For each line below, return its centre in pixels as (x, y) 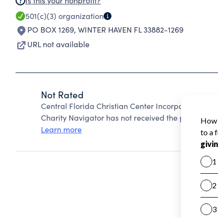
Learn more (61, 129)
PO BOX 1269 (51, 29)
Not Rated (62, 94)
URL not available (58, 44)
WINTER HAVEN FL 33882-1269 (131, 29)
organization (80, 16)
